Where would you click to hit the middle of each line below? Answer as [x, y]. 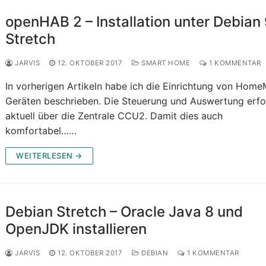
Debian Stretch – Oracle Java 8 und [124, 212]
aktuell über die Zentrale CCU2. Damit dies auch [114, 116]
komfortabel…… [41, 131]
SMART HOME [165, 63]
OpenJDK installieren [76, 229]
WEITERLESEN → [49, 156]
